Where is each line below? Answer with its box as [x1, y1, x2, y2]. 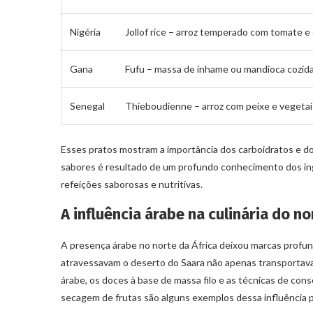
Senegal [70, 99, 105, 112]
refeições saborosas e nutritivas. [61, 177, 203, 190]
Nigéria [70, 25, 101, 38]
